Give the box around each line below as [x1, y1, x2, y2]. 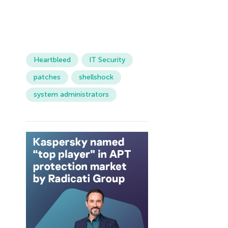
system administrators [33, 90, 109, 99]
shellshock [78, 73, 113, 81]
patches [33, 73, 61, 81]
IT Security [89, 55, 125, 64]
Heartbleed [33, 55, 71, 64]
